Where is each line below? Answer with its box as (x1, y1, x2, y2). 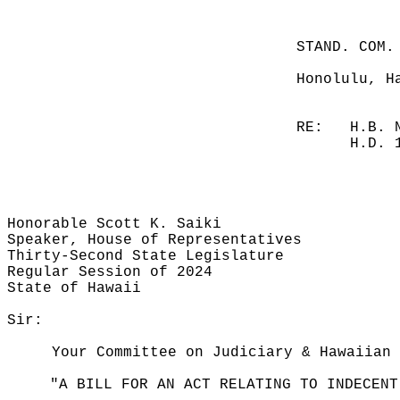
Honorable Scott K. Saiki (7, 216, 221, 232)
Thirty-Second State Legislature (7, 248, 284, 264)
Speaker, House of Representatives (7, 232, 302, 248)
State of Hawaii (7, 280, 141, 296)
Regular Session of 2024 (7, 264, 212, 280)
